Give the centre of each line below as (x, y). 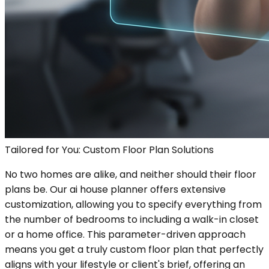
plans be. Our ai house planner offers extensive (115, 189)
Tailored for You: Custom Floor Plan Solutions (109, 150)
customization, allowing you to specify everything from (133, 204)
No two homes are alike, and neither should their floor (131, 174)
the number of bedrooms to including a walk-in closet (132, 219)
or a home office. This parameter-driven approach (125, 234)
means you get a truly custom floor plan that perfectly (134, 249)
